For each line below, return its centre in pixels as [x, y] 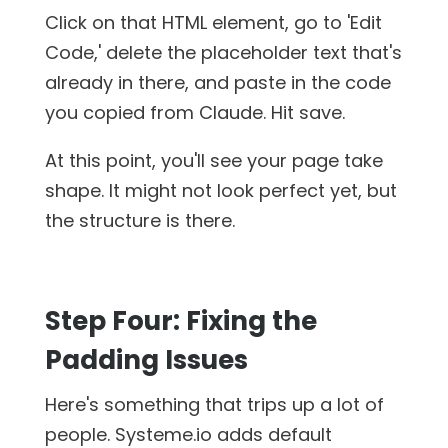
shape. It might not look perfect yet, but [220, 190]
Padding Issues [146, 359]
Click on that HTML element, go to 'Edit [213, 22]
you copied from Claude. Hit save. [194, 112]
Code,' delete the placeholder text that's [223, 52]
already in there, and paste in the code [217, 82]
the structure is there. [139, 220]
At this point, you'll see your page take [213, 160]
